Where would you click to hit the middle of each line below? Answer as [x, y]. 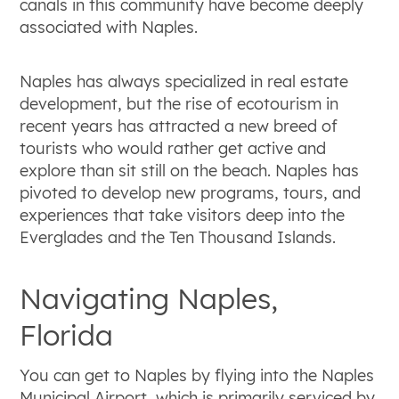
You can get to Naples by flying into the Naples [197, 375]
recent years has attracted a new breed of [179, 126]
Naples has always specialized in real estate [184, 82]
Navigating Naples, [149, 299]
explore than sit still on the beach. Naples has [190, 171]
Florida [67, 335]
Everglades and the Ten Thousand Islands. [178, 238]
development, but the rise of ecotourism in [179, 104]
